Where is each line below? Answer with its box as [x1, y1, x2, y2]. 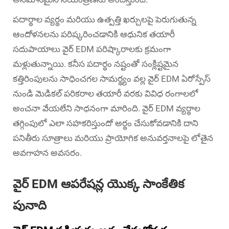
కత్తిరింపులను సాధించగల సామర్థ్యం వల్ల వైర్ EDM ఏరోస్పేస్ [13, 73, 211, 84]
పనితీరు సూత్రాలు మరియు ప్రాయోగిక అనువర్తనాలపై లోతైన [13, 132, 213, 143]
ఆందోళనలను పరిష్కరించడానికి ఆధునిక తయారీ [13, 29, 175, 39]
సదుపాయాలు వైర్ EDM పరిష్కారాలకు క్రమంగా [13, 43, 171, 54]
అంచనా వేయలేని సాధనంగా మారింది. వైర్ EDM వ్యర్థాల [13, 103, 200, 113]
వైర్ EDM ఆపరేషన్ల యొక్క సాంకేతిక [13, 176, 185, 191]
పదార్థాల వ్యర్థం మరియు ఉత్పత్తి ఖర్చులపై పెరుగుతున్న [13, 14, 196, 25]
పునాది [13, 198, 47, 213]
